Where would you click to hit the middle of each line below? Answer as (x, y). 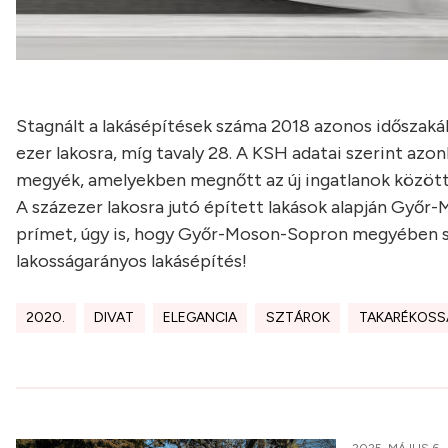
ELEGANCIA (199, 317)
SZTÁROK (297, 317)
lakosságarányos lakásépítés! (131, 261)
